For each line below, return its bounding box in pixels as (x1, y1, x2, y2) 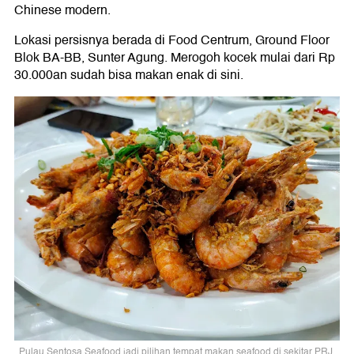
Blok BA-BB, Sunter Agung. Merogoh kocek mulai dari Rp (14, 47, 335, 69)
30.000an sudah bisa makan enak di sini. (14, 65, 243, 86)
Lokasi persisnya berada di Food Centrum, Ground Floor (14, 30, 330, 51)
